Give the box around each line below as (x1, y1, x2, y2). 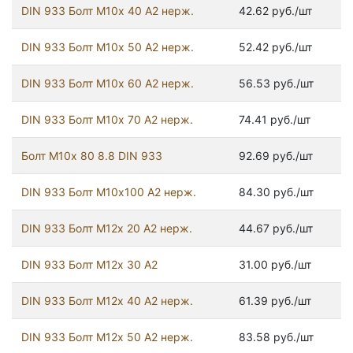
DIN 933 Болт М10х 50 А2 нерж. (21, 40, 194, 54)
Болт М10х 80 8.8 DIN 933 (21, 149, 162, 163)
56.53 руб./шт (239, 76, 314, 91)
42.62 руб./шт (239, 4, 312, 18)
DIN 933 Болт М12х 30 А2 (21, 258, 158, 272)
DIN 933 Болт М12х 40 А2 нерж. (21, 294, 193, 308)
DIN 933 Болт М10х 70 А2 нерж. (21, 113, 193, 127)
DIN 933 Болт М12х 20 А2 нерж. (21, 221, 192, 236)
